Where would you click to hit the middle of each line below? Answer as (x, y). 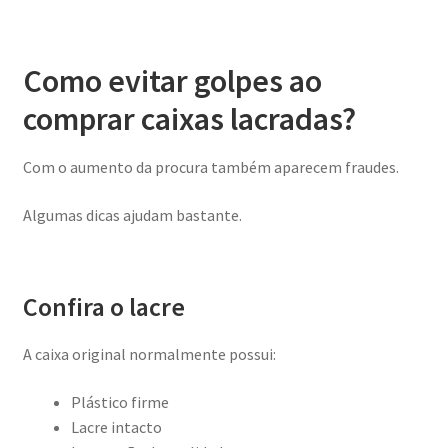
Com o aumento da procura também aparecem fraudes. (210, 167)
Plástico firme (119, 401)
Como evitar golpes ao (172, 80)
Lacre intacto (116, 426)
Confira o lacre (103, 307)
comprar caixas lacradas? (189, 118)
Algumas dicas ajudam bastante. (132, 214)
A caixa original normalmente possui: (149, 354)
